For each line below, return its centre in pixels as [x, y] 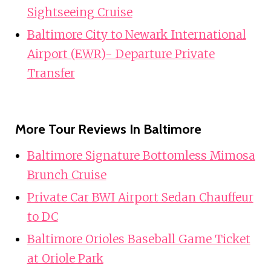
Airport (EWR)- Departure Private [121, 54]
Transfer [51, 73]
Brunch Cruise [67, 175]
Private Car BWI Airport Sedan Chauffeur [140, 198]
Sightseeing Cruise [80, 12]
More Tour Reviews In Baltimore [108, 129]
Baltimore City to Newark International [136, 35]
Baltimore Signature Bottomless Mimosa [141, 156]
